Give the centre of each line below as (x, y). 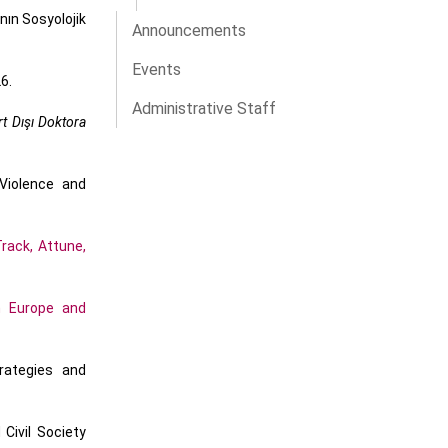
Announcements (189, 31)
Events (156, 70)
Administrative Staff (204, 109)
